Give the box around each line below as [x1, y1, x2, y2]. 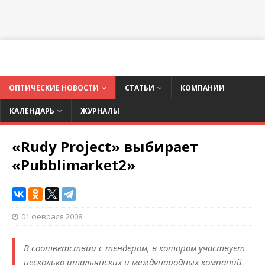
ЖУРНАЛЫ [80, 106, 119, 117]
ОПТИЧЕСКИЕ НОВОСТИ [9, 83, 99, 93]
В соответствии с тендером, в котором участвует [24, 242, 245, 254]
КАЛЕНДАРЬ [9, 106, 54, 117]
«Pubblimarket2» [12, 155, 135, 175]
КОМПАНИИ [180, 83, 225, 93]
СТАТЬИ [125, 83, 154, 93]
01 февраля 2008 [21, 211, 82, 222]
